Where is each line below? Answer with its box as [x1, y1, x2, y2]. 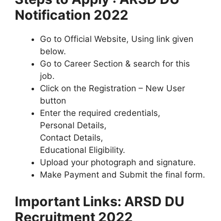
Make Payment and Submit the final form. [40, 170, 205, 180]
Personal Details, [40, 120, 107, 130]
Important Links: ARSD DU [15, 193, 184, 210]
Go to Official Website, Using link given [40, 34, 193, 44]
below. [40, 46, 66, 56]
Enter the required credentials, [40, 108, 160, 118]
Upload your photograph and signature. [40, 157, 196, 167]
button [40, 96, 66, 106]
